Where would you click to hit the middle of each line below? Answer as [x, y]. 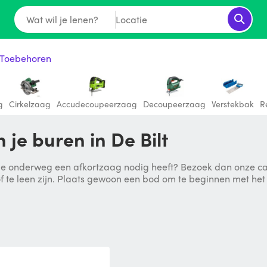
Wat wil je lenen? [62, 19]
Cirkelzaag [30, 104]
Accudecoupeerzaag [97, 104]
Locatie [131, 19]
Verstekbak [233, 104]
